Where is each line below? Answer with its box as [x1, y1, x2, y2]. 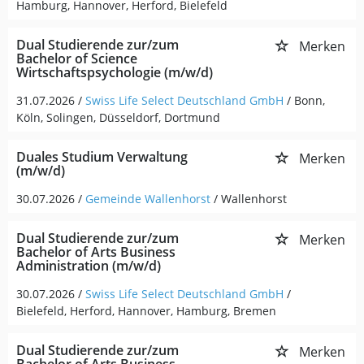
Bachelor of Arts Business [16, 243, 175, 261]
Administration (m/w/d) [16, 257, 161, 275]
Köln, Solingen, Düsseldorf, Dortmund [16, 110, 220, 125]
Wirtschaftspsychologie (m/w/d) [16, 63, 213, 81]
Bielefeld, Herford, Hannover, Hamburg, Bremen [16, 303, 276, 318]
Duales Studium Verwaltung [16, 148, 188, 166]
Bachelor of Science [16, 50, 137, 67]
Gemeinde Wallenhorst [85, 191, 210, 206]
